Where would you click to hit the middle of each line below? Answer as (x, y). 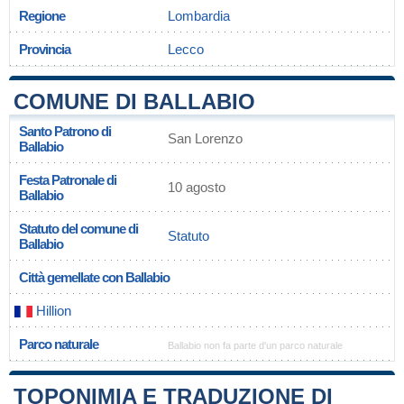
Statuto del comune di (78, 229)
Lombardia (199, 16)
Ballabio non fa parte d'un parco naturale (255, 345)
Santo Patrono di (65, 131)
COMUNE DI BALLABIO (134, 101)
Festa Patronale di (68, 180)
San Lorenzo (205, 138)
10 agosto (197, 187)
